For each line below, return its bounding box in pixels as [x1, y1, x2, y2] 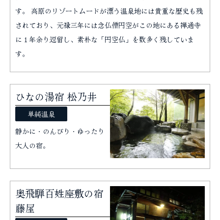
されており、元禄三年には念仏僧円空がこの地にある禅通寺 [15, 20, 201, 30]
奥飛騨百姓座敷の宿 [15, 186, 104, 201]
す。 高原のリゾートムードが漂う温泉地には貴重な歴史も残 [15, 5, 203, 16]
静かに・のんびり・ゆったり [15, 126, 105, 136]
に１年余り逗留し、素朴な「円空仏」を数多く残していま [15, 34, 194, 44]
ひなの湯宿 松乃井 [15, 89, 97, 104]
